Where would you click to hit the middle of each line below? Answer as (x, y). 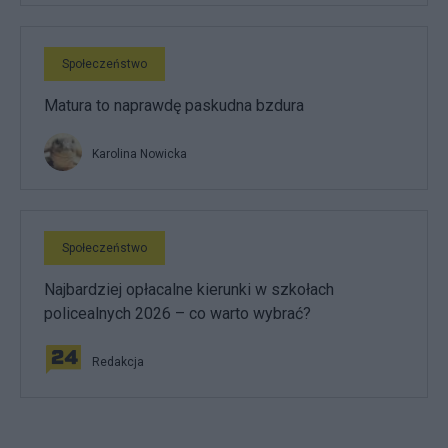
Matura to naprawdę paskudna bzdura (174, 105)
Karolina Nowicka (139, 154)
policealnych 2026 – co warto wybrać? (177, 313)
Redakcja (118, 362)
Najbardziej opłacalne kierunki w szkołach (189, 289)
